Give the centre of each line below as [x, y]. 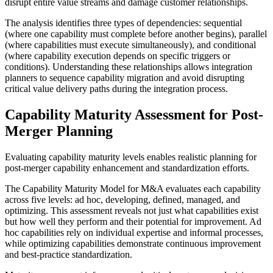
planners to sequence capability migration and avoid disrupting [125, 77]
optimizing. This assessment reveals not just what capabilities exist [132, 210]
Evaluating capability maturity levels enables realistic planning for [131, 157]
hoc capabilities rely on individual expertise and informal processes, [134, 232]
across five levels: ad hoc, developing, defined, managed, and [122, 199]
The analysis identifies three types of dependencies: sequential [123, 23]
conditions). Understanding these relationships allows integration [129, 66]
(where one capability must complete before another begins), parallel [136, 34]
